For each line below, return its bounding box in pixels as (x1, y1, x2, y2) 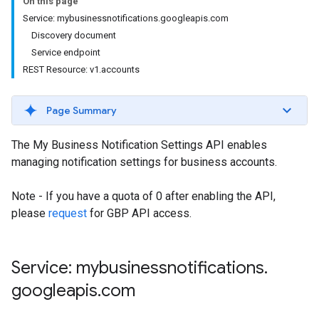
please (11, 206, 48, 220)
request (48, 206, 87, 220)
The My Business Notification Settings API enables (11, 138, 267, 152)
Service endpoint (31, 47, 100, 58)
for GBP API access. (87, 206, 192, 220)
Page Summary (46, 104, 117, 117)
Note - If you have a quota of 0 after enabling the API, (11, 189, 276, 203)
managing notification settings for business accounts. (11, 155, 277, 169)
